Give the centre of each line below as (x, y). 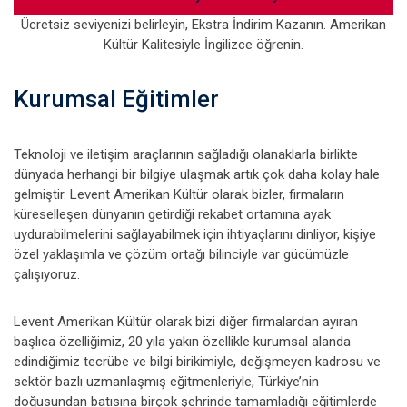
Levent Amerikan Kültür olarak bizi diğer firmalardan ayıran (186, 322)
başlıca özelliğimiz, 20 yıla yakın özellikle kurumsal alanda (182, 342)
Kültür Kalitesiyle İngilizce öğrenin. (203, 45)
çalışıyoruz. (47, 274)
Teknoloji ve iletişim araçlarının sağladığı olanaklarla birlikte (186, 154)
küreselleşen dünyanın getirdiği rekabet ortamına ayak (172, 214)
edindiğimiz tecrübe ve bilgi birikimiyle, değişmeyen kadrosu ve (197, 362)
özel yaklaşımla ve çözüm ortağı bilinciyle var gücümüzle (181, 254)
